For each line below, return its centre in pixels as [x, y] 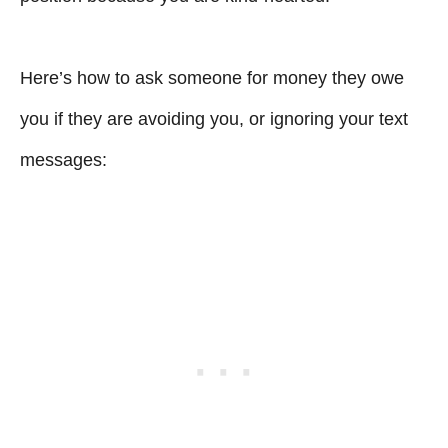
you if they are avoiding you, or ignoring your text [214, 118]
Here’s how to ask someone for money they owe [212, 77]
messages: [63, 159]
